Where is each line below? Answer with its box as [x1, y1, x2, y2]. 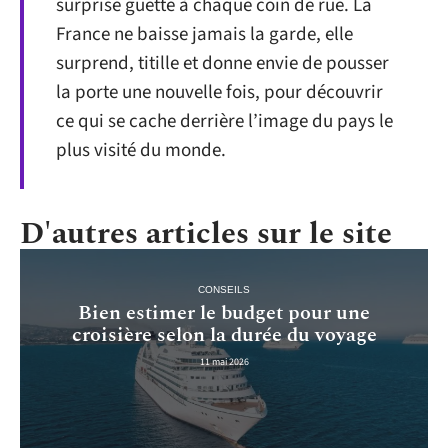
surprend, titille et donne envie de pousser [56, 50, 389, 78]
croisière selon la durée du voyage [71, 319, 377, 350]
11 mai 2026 [199, 354, 249, 369]
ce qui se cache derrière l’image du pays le [56, 108, 393, 136]
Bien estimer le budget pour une [78, 297, 370, 328]
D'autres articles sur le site [20, 211, 392, 258]
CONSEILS [198, 283, 250, 295]
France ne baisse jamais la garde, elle [56, 21, 353, 49]
